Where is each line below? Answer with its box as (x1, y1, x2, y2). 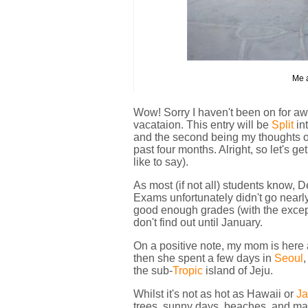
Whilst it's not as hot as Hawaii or (133, 288, 296, 300)
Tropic (173, 265, 203, 276)
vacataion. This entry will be (133, 119, 272, 131)
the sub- (133, 265, 173, 276)
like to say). (133, 156, 188, 168)
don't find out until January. (133, 217, 263, 228)
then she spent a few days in (133, 252, 274, 264)
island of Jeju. (203, 265, 273, 276)
